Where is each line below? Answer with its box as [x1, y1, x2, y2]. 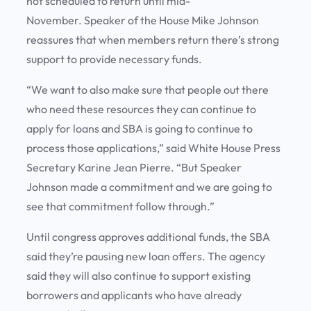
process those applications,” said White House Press [26, 141, 280, 155]
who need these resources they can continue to [26, 102, 256, 117]
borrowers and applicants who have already [26, 288, 242, 303]
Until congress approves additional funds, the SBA [26, 230, 270, 244]
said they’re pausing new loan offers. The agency [26, 249, 265, 264]
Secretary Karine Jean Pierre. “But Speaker [26, 160, 242, 175]
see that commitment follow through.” [26, 199, 217, 214]
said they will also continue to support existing [26, 269, 251, 283]
